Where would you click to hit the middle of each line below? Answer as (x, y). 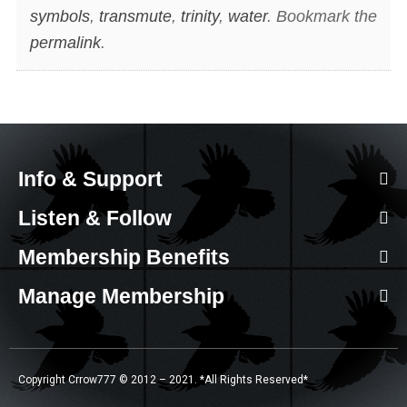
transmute (135, 17)
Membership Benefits (124, 257)
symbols (60, 17)
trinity (199, 17)
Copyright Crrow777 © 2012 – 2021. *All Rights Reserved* (163, 379)
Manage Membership (121, 296)
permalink (65, 43)
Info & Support (90, 179)
